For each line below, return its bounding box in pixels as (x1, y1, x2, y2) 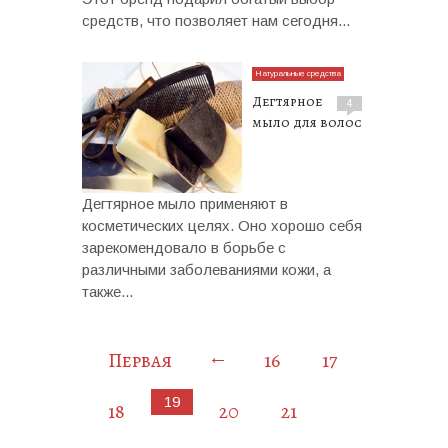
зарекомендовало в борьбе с (82, 239, 286, 257)
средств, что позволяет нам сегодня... (82, 12, 350, 30)
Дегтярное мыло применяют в (82, 195, 288, 213)
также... (82, 283, 133, 301)
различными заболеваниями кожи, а (82, 261, 331, 279)
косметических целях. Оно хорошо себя (82, 217, 362, 235)
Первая (108, 347, 172, 375)
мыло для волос (252, 113, 362, 133)
